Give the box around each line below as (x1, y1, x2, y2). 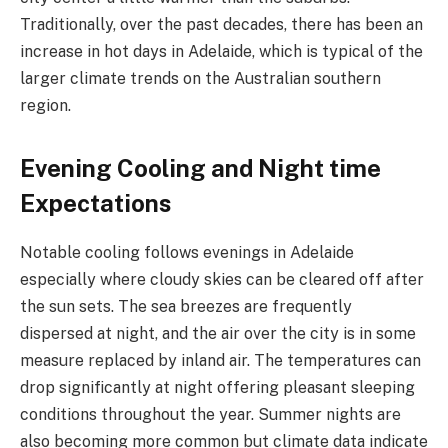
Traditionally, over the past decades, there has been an (20, 14, 423, 34)
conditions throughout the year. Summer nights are (20, 404, 401, 424)
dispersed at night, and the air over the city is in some (20, 323, 416, 343)
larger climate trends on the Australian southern (20, 68, 381, 88)
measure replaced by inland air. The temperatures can (20, 350, 421, 370)
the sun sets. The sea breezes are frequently (20, 296, 352, 316)
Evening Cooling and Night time (20, 153, 381, 182)
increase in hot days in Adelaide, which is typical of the (20, 41, 423, 61)
